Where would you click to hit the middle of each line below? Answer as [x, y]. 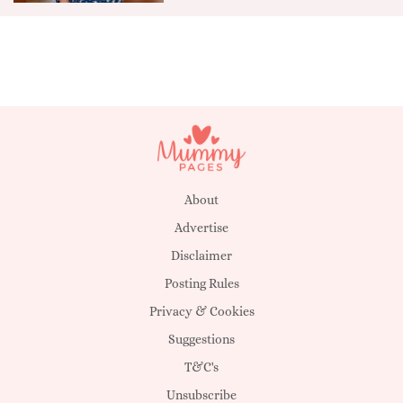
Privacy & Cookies [201, 312]
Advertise [201, 228]
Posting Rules [201, 284]
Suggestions [201, 340]
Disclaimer [201, 256]
